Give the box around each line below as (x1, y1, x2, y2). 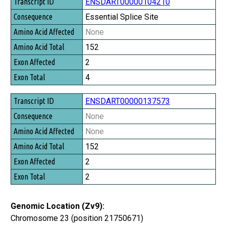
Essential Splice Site (85, 12, 158, 22)
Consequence (13, 10, 51, 19)
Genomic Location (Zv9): (11, 201, 104, 211)
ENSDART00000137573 (85, 96, 170, 106)
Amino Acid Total (13, 38, 63, 47)
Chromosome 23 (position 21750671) (11, 213, 143, 223)
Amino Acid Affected (13, 24, 73, 33)
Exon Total (13, 66, 44, 76)
